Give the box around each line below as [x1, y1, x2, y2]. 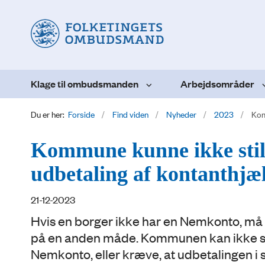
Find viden [112, 107, 148, 120]
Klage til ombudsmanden [31, 76, 138, 91]
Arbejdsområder [180, 76, 254, 91]
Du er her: [31, 107, 64, 120]
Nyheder [166, 107, 196, 120]
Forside [68, 107, 95, 120]
